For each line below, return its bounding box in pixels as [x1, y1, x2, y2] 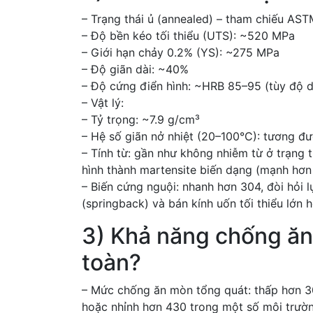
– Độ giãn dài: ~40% [82, 62, 189, 76]
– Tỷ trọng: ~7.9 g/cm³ [82, 112, 200, 126]
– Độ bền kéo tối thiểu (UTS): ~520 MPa [82, 29, 295, 43]
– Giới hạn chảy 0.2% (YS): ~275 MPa [82, 45, 279, 59]
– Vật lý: [82, 96, 124, 110]
